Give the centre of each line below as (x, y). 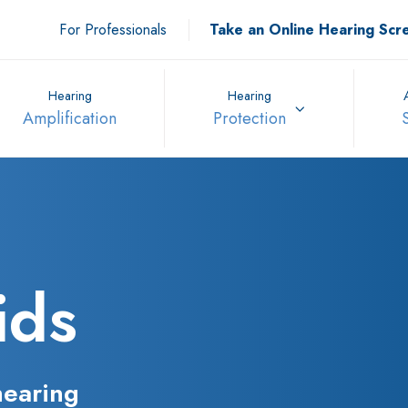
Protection (249, 119)
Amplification (70, 119)
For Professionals (112, 30)
